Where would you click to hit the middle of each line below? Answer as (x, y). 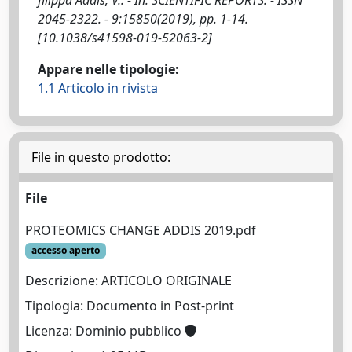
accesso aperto (65, 250)
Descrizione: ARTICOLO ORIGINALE (128, 281)
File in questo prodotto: (101, 157)
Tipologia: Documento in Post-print (130, 306)
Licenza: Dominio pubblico (105, 331)
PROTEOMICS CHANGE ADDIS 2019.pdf (141, 230)
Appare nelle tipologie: (108, 69)
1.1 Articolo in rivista (98, 88)
